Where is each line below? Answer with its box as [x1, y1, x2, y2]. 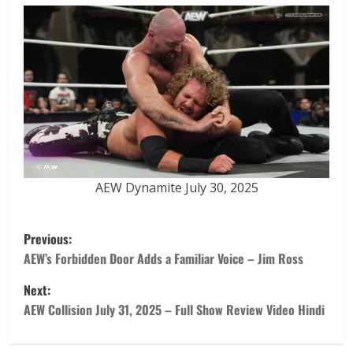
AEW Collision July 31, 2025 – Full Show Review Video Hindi [24, 299, 325, 319]
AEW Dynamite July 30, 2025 [95, 178, 258, 196]
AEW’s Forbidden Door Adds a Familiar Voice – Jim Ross [24, 248, 303, 268]
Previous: [24, 229, 72, 248]
